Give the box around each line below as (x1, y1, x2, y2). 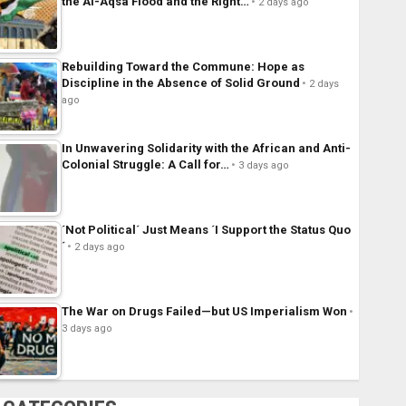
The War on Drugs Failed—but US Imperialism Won (61, 304, 347, 319)
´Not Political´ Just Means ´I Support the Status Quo (61, 223, 351, 237)
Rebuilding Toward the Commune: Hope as (61, 60, 304, 74)
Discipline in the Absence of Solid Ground (61, 76, 300, 91)
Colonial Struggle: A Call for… (61, 158, 229, 172)
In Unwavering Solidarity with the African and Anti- (61, 141, 351, 156)
